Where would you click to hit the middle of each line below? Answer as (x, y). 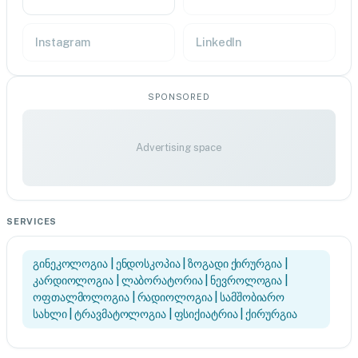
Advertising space (179, 147)
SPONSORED (179, 97)
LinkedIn (219, 42)
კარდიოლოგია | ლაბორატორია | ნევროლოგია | (160, 280)
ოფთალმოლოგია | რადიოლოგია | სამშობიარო (159, 297)
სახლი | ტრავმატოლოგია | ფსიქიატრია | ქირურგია (165, 314)
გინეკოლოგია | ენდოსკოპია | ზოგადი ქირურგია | (160, 264)
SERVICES (32, 221)
